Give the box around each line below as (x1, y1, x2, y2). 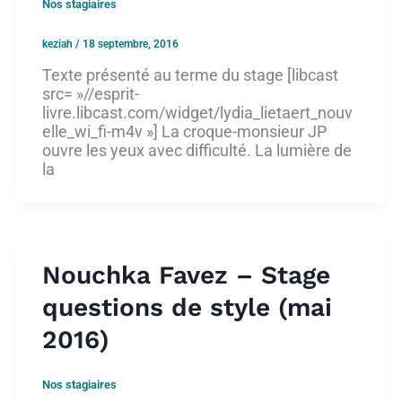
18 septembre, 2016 (83, 38, 179, 51)
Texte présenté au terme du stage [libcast (42, 65, 338, 84)
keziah (42, 38, 75, 51)
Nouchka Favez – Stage (42, 259, 330, 290)
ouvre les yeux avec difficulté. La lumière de (42, 140, 352, 160)
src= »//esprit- (42, 83, 139, 103)
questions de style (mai (42, 292, 332, 322)
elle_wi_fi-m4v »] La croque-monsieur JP (42, 121, 327, 141)
